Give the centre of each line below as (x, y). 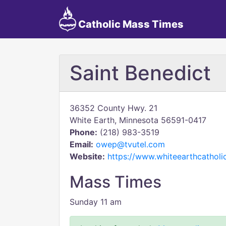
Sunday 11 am (96, 202)
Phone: (83, 132)
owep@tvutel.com (130, 144)
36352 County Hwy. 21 (114, 108)
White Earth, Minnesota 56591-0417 (138, 120)
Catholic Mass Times (130, 24)
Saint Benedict (140, 73)
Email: (81, 144)
